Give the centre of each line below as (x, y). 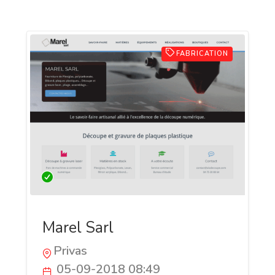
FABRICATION (202, 53)
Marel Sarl (78, 228)
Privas (70, 251)
